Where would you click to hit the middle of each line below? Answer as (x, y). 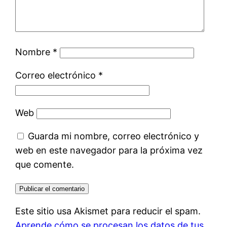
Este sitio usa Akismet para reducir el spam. (108, 211)
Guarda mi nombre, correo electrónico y (114, 136)
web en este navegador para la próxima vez (109, 150)
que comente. (45, 165)
